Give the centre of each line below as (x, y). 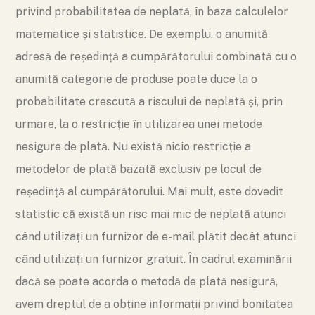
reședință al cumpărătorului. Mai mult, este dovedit (149, 192)
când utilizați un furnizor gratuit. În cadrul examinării (154, 259)
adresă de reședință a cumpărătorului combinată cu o (156, 57)
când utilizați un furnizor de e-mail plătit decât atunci (156, 237)
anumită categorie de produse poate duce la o (136, 79)
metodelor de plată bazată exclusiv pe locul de (139, 169)
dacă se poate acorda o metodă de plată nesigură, (147, 282)
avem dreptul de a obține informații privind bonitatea (154, 304)
